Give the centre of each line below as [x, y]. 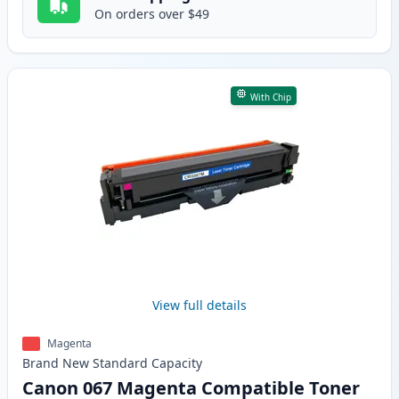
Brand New [56, 363]
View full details [199, 305]
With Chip [270, 98]
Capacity [177, 363]
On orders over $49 [152, 14]
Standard [120, 363]
